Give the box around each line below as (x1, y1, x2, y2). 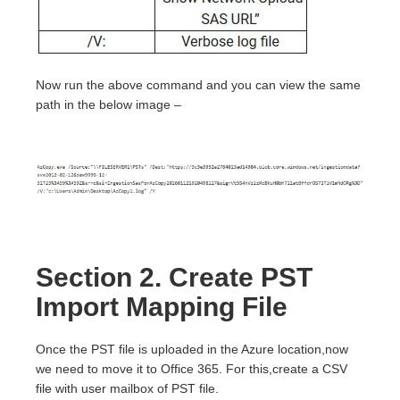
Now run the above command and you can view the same (36, 77, 361, 92)
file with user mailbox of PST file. (36, 381, 219, 396)
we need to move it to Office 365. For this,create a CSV (36, 362, 347, 377)
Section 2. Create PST (36, 262, 312, 293)
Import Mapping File (36, 292, 287, 322)
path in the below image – (36, 96, 181, 112)
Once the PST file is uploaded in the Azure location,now (36, 342, 348, 357)
